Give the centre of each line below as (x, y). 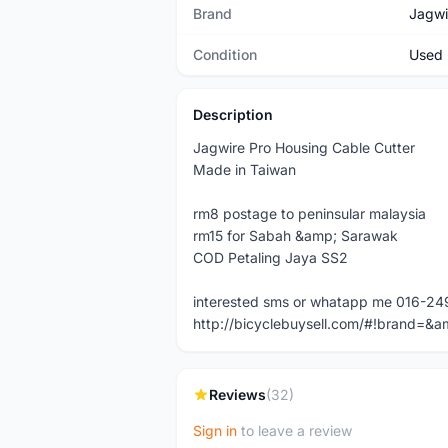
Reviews (237, 394)
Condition (225, 54)
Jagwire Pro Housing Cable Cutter (304, 147)
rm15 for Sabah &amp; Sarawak (295, 235)
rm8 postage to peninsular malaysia (309, 213)
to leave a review (294, 430)
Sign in (215, 430)
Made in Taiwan (244, 169)
